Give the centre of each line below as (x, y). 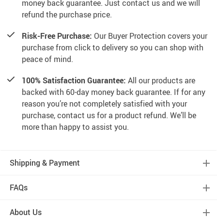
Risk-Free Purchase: (57, 36)
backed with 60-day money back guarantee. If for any (114, 92)
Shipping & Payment (45, 163)
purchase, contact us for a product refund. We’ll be (109, 116)
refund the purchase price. (67, 15)
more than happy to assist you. (75, 127)
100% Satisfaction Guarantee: (74, 81)
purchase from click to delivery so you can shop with (113, 48)
